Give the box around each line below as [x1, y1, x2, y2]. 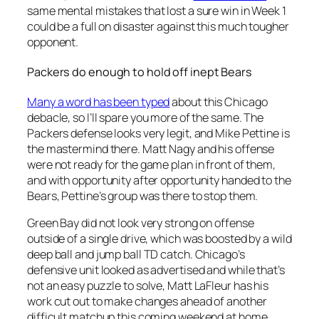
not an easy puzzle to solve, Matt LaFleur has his [27, 277, 269, 293]
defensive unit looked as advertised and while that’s [27, 261, 285, 278]
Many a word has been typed [27, 93, 170, 110]
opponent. [27, 34, 79, 51]
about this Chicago [169, 93, 268, 110]
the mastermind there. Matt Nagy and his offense [27, 140, 275, 157]
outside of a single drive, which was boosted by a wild [27, 230, 292, 246]
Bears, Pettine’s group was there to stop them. [27, 187, 258, 204]
